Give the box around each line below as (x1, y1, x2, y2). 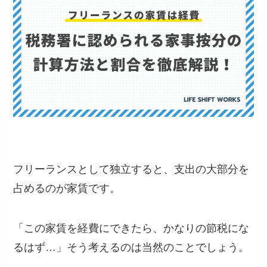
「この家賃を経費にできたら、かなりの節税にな (13, 222, 250, 235)
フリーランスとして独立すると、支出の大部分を (13, 163, 250, 175)
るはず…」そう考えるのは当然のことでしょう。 (13, 241, 250, 254)
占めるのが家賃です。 (13, 182, 121, 194)
